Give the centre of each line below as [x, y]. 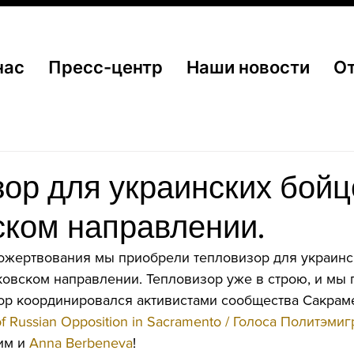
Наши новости [248, 67]
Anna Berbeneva [81, 343]
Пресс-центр [105, 67]
